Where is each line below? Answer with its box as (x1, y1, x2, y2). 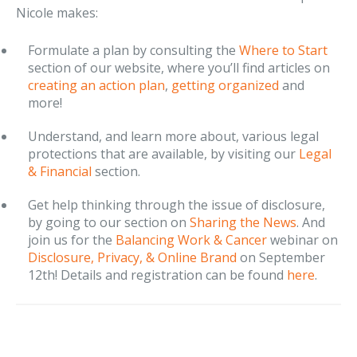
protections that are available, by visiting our (28, 145, 299, 163)
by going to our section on (28, 214, 190, 231)
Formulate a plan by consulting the (28, 41, 239, 59)
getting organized (171, 76, 279, 94)
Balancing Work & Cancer (116, 231, 267, 249)
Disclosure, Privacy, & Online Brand (28, 249, 237, 266)
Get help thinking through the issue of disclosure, (28, 196, 325, 214)
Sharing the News (190, 214, 296, 231)
